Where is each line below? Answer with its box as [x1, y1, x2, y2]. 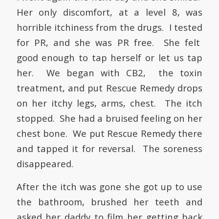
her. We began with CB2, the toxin [16, 66, 203, 79]
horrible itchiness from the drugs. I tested [16, 21, 203, 34]
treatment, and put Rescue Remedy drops [16, 82, 203, 94]
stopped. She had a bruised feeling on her [16, 112, 203, 125]
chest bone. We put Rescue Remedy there [16, 127, 203, 140]
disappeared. [16, 157, 73, 170]
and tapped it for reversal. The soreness [16, 142, 203, 155]
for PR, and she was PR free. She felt [16, 36, 203, 49]
